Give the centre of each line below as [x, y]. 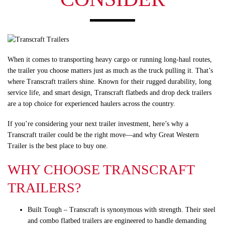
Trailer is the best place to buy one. [58, 146]
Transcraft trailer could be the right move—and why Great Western [103, 135]
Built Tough [45, 209]
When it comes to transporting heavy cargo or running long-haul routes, [110, 59]
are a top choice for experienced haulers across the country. [91, 103]
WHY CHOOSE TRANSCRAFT [101, 169]
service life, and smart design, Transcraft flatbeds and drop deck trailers [109, 92]
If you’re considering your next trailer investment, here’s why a [98, 124]
